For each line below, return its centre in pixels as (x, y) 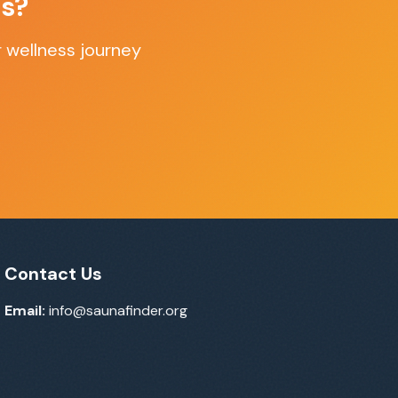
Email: (25, 310)
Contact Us (54, 274)
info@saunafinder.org (117, 310)
